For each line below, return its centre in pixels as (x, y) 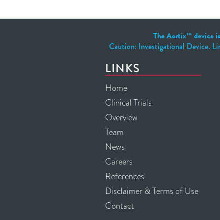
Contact (120, 206)
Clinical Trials (128, 103)
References (125, 176)
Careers (119, 162)
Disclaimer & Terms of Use (152, 191)
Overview (121, 117)
